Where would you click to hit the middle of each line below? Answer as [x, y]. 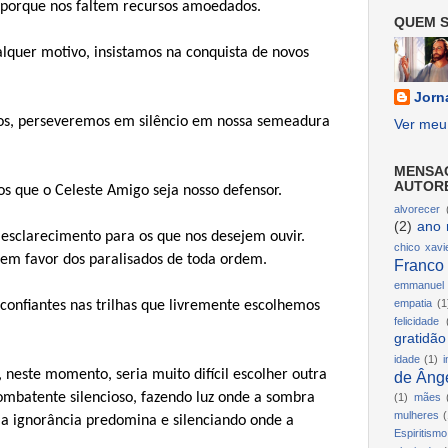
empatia [413, 303]
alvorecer [417, 209]
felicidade [416, 321]
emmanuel [419, 285]
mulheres [416, 415]
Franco [419, 265]
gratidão [420, 339]
